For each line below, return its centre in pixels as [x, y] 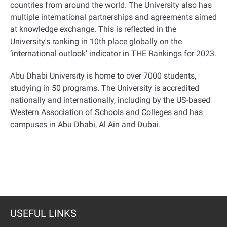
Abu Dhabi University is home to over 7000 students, [103, 76]
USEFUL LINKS [43, 213]
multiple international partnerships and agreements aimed [113, 17]
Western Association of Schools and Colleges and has [106, 112]
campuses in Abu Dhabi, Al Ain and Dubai [84, 124]
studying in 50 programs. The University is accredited [105, 88]
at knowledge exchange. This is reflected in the [93, 29]
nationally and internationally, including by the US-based [110, 100]
